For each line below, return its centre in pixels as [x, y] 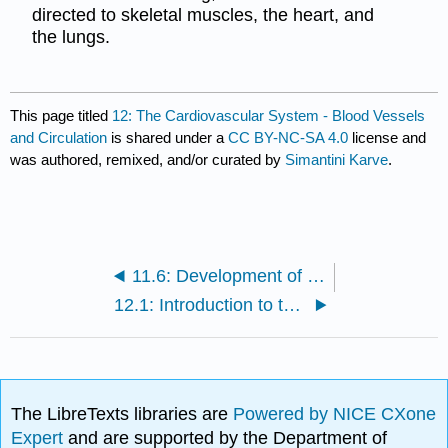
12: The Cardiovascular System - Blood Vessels [269, 116]
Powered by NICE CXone [335, 413]
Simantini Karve [337, 160]
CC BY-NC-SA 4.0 [288, 138]
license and [387, 138]
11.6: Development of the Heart [315, 276]
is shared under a [168, 138]
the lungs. [70, 36]
